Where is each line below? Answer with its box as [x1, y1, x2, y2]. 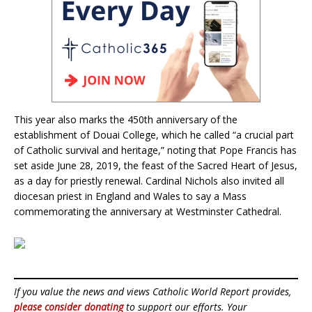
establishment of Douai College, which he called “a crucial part [14, 128, 294, 142]
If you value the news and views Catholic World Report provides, [14, 285, 291, 299]
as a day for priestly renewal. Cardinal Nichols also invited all [14, 174, 284, 188]
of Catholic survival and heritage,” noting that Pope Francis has [14, 143, 297, 157]
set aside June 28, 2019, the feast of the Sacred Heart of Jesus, [14, 159, 297, 173]
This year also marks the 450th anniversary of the [14, 113, 237, 127]
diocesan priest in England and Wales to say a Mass [14, 189, 247, 203]
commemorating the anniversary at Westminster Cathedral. [14, 205, 281, 219]
